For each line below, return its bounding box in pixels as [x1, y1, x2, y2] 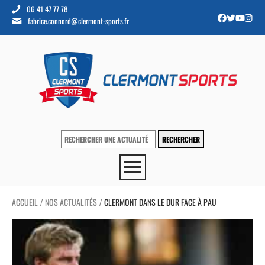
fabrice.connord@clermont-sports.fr [28, 15, 129, 27]
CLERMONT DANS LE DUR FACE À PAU [104, 196, 216, 208]
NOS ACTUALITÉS [45, 196, 97, 208]
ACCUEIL [12, 196, 38, 208]
